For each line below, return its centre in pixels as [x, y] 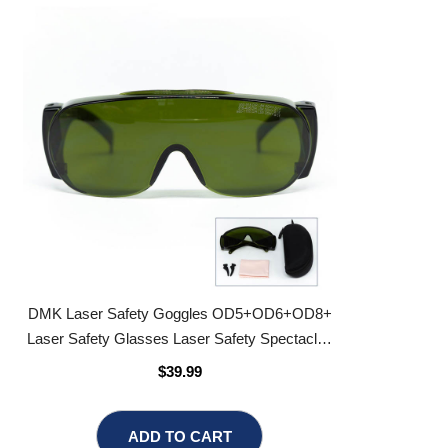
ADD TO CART [171, 394]
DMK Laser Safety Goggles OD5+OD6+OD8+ [171, 277]
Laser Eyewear [171, 325]
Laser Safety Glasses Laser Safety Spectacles [171, 301]
